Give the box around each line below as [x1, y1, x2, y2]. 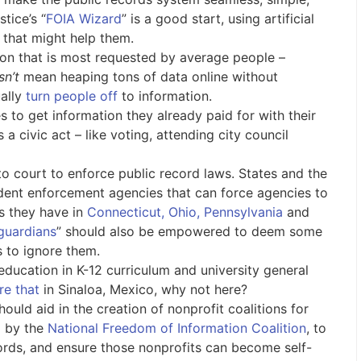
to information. [117, 88, 212, 105]
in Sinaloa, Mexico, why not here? [39, 281, 247, 298]
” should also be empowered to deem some [56, 223, 322, 240]
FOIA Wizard [45, 10, 122, 27]
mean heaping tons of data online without [23, 68, 278, 85]
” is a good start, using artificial [121, 10, 314, 27]
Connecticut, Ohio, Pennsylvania [86, 204, 283, 221]
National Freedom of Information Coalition [47, 320, 306, 337]
